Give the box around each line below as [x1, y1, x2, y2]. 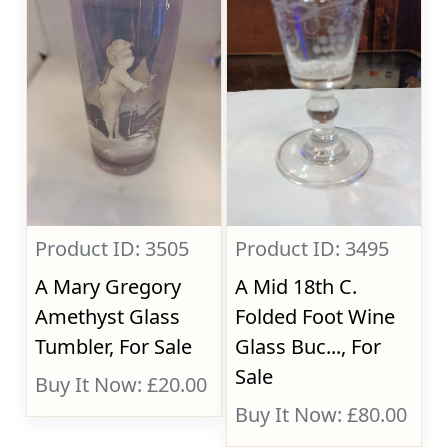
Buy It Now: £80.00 [235, 401, 408, 428]
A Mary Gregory [35, 273, 182, 300]
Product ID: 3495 [235, 235, 390, 262]
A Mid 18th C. [235, 273, 358, 300]
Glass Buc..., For [235, 333, 382, 360]
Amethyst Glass [35, 303, 181, 330]
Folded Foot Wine [235, 303, 396, 330]
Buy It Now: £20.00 [35, 371, 208, 398]
